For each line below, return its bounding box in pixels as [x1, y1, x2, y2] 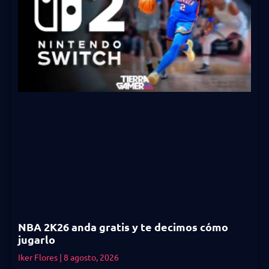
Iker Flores [18, 252, 59, 262]
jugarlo [18, 232, 55, 246]
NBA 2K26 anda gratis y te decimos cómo [18, 220, 228, 234]
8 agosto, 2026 [62, 252, 119, 262]
